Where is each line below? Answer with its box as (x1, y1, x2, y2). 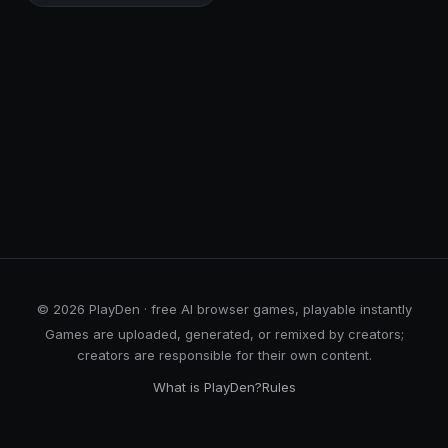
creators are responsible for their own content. (76, 347, 372, 363)
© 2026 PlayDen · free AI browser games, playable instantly (36, 301, 412, 317)
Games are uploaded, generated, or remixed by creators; (44, 326, 404, 342)
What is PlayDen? (152, 378, 262, 395)
